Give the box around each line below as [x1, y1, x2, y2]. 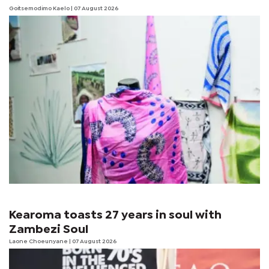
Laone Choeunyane [9, 238, 69, 244]
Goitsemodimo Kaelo [9, 5, 71, 11]
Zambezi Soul [9, 224, 88, 235]
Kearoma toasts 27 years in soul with [9, 210, 222, 220]
